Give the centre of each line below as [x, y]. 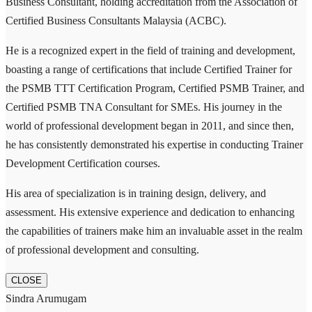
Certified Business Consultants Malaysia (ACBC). [116, 20]
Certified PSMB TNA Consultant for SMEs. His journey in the [144, 107]
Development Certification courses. [83, 163]
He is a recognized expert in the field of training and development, [150, 50]
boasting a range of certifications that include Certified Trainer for [149, 69]
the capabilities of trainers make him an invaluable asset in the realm [154, 231]
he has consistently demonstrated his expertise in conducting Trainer [154, 144]
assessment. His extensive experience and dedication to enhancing [150, 212]
